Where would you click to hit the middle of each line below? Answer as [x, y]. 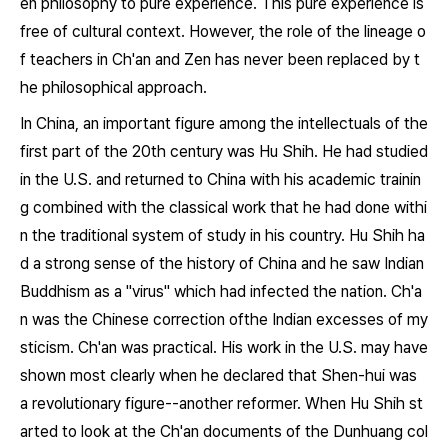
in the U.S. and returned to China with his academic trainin [220, 179]
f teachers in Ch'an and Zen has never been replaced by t [220, 59]
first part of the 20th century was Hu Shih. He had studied [224, 151]
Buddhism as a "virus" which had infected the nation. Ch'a [221, 291]
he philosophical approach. [113, 87]
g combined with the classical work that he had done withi [223, 207]
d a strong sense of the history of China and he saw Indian [222, 263]
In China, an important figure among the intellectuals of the [224, 123]
